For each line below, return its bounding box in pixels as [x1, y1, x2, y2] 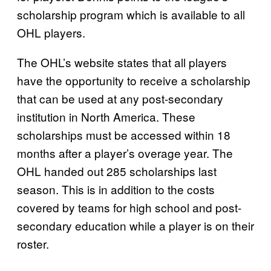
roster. [17, 235, 49, 252]
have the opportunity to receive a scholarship [17, 71, 250, 88]
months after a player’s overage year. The [17, 144, 233, 161]
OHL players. [17, 24, 85, 41]
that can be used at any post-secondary [17, 90, 223, 106]
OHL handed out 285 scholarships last [17, 162, 217, 179]
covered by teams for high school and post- [17, 198, 241, 215]
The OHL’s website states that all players [17, 53, 227, 70]
